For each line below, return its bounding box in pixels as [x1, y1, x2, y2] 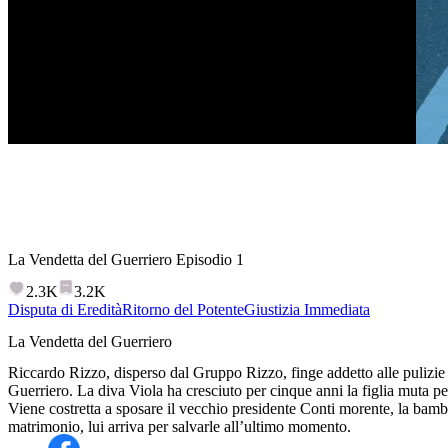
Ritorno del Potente [122, 301, 244, 319]
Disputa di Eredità [8, 301, 122, 319]
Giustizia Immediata [244, 301, 370, 319]
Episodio [176, 250, 236, 268]
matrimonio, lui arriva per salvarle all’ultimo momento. [8, 417, 351, 435]
